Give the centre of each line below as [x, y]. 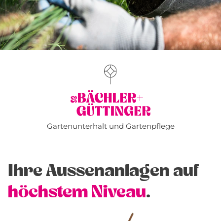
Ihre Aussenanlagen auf [104, 171]
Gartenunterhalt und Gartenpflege [110, 126]
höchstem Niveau [77, 192]
